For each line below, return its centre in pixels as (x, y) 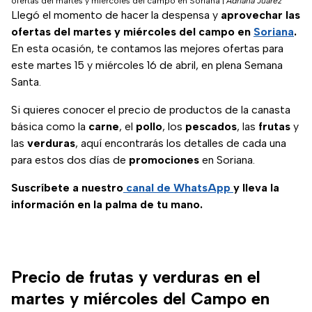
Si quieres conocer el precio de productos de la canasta (151, 110)
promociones (164, 160)
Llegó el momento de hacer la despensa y (116, 15)
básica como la (50, 127)
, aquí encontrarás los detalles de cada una (181, 143)
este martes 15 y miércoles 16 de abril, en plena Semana (147, 65)
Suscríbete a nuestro (67, 188)
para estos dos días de (70, 160)
